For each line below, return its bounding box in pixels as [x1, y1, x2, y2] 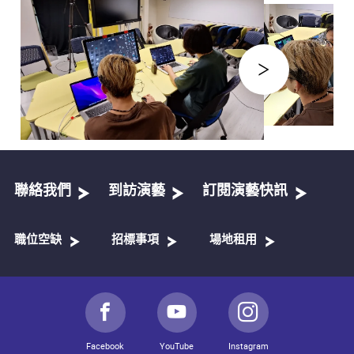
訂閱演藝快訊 [202, 184, 288, 199]
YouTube [160, 339, 194, 352]
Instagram [228, 339, 269, 352]
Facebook [86, 339, 125, 352]
